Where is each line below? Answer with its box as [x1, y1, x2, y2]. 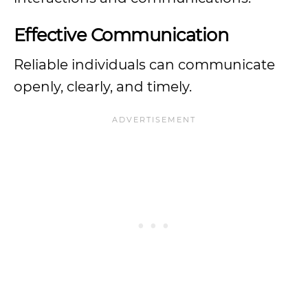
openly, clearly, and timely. [14, 78, 195, 95]
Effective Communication [14, 24, 229, 45]
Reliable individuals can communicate [14, 56, 275, 73]
